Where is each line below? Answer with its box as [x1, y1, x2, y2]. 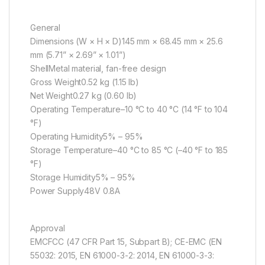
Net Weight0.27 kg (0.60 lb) [30, 91, 137, 101]
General [30, 22, 61, 33]
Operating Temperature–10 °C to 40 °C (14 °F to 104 [30, 104, 228, 115]
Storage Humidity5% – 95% [30, 172, 135, 183]
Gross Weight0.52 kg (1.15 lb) [30, 77, 139, 88]
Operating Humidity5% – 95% [30, 131, 143, 142]
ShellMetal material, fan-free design [30, 63, 166, 74]
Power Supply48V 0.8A [30, 186, 121, 196]
